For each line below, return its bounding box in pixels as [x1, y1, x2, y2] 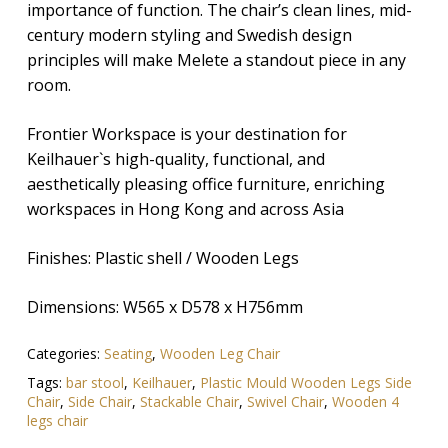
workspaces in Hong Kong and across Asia [26, 198, 344, 221]
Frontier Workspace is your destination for [26, 123, 347, 146]
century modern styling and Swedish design [26, 24, 352, 47]
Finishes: [26, 247, 95, 270]
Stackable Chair [139, 392, 239, 412]
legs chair [26, 411, 88, 431]
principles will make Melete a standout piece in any [26, 49, 406, 72]
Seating [103, 344, 152, 364]
